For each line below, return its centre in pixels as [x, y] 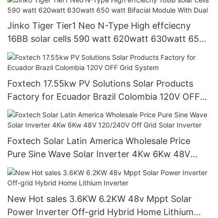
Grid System [32, 109]
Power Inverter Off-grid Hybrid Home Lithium [100, 212]
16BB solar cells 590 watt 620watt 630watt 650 [106, 39]
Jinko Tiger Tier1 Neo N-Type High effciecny [99, 26]
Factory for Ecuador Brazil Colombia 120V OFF [104, 96]
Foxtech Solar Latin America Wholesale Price [99, 141]
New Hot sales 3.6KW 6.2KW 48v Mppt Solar [68, 199]
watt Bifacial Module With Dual [70, 52]
